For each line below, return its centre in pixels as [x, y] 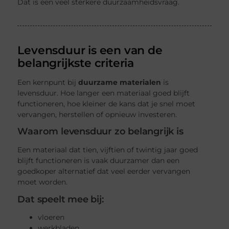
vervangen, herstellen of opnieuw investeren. [97, 114]
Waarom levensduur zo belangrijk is [100, 132]
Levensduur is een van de [90, 50]
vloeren [51, 217]
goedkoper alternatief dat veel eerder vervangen [104, 171]
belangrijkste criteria [76, 63]
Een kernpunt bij [48, 82]
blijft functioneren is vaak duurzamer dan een [99, 160]
